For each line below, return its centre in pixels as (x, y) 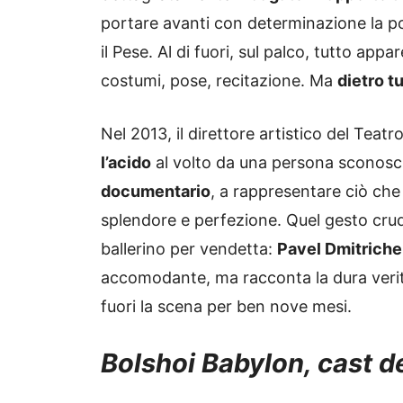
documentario (156, 192)
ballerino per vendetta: (189, 249)
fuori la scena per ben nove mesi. (226, 307)
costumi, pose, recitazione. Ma (219, 81)
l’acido (126, 163)
